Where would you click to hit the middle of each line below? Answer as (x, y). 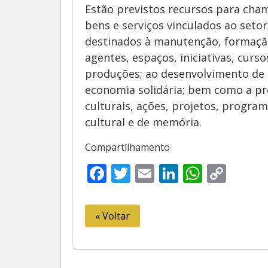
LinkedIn (217, 173)
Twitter (162, 173)
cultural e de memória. (143, 122)
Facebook (149, 173)
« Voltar (112, 216)
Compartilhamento (127, 147)
